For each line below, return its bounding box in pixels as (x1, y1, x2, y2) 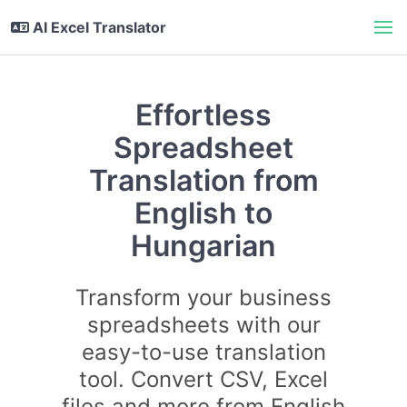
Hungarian (131, 228, 276, 263)
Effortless (135, 97, 272, 133)
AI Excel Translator (33, 18, 166, 36)
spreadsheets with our (86, 312, 321, 338)
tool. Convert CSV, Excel (79, 366, 328, 392)
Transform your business (75, 284, 332, 311)
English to (134, 195, 273, 231)
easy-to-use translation (81, 339, 326, 365)
